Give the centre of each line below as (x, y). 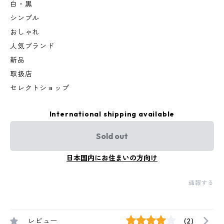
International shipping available (112, 114)
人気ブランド (32, 46)
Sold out (112, 136)
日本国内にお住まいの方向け (112, 158)
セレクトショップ (40, 88)
